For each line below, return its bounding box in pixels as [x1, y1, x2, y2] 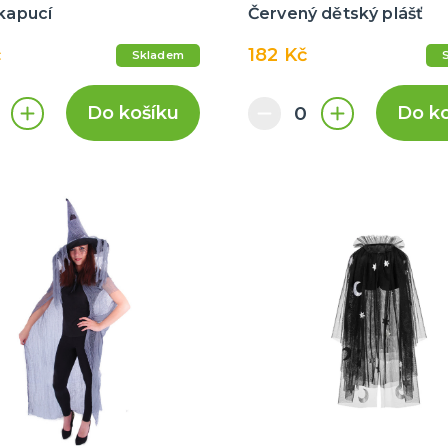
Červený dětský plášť [247, 4, 424, 24]
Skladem [131, 48, 184, 63]
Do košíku [86, 102, 179, 125]
